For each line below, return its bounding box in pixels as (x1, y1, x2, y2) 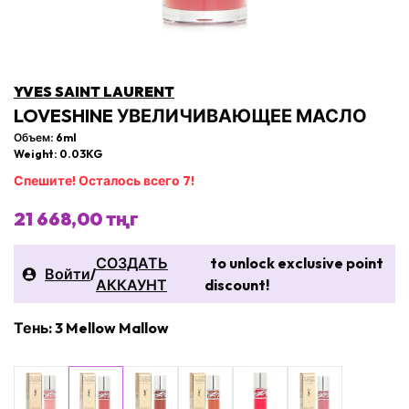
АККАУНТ (96, 276, 167, 294)
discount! (204, 276, 270, 294)
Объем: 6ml (14, 131, 77, 144)
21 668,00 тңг (14, 207, 138, 230)
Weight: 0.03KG (14, 147, 102, 161)
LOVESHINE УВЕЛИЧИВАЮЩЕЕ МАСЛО (14, 104, 367, 127)
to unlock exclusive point (204, 254, 384, 272)
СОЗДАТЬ (96, 254, 168, 272)
